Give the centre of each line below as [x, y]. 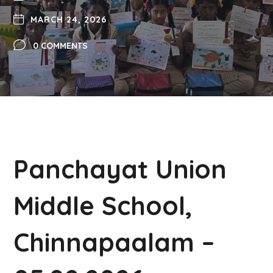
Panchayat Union [120, 169]
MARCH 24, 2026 [68, 19]
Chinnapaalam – [114, 242]
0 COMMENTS [60, 46]
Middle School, [103, 206]
